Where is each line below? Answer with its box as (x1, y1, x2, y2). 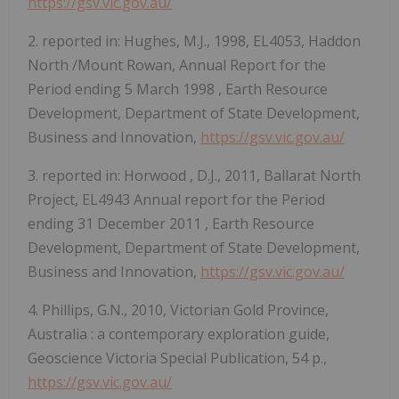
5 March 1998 (125, 78, 218, 99)
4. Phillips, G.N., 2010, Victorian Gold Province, (28, 299, 329, 320)
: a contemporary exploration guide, (91, 323, 330, 344)
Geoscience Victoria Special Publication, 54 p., (28, 347, 327, 368)
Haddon (308, 30, 361, 51)
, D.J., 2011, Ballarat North (190, 165, 361, 185)
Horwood (124, 165, 190, 185)
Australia (28, 323, 91, 344)
